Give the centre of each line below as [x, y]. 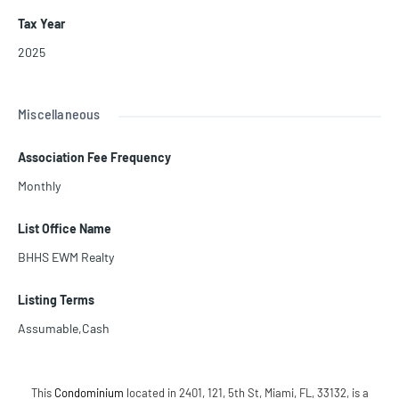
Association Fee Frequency [94, 158]
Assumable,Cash [64, 329]
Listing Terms [56, 300]
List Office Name [65, 229]
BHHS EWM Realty [66, 257]
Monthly [39, 186]
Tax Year [41, 24]
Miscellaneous [59, 114]
